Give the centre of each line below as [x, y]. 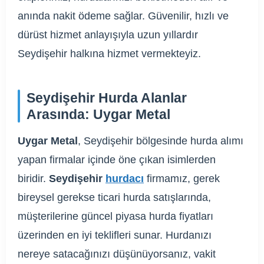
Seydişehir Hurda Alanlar [107, 98]
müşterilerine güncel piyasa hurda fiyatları [115, 217]
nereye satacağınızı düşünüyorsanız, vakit [117, 254]
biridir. [33, 179]
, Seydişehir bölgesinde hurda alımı [161, 141]
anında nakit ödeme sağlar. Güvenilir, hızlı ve [123, 16]
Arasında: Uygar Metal [98, 115]
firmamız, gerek [182, 179]
